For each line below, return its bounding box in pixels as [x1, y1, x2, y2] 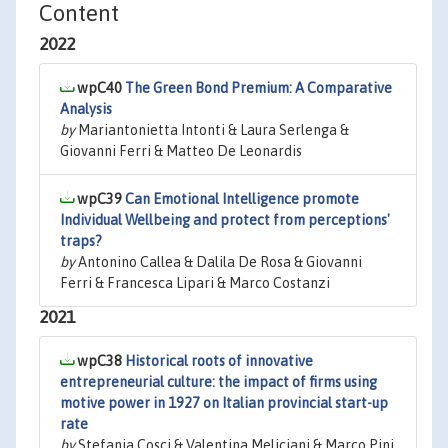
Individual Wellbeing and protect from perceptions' [60, 212, 390, 228]
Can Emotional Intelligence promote [125, 191, 359, 207]
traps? [60, 233, 102, 249]
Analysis [60, 101, 112, 117]
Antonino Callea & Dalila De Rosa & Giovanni [75, 254, 362, 270]
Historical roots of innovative [125, 353, 313, 369]
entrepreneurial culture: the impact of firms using [60, 374, 377, 390]
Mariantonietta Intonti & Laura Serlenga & [75, 122, 349, 138]
